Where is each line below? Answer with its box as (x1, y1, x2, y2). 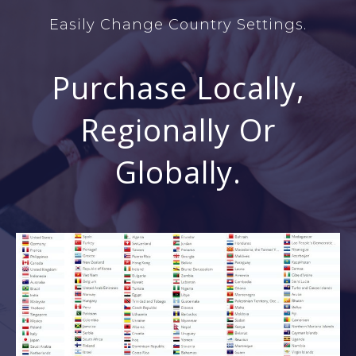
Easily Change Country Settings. (49, 15, 307, 33)
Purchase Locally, (51, 66, 305, 108)
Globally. (114, 150, 242, 192)
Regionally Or (80, 108, 276, 150)
